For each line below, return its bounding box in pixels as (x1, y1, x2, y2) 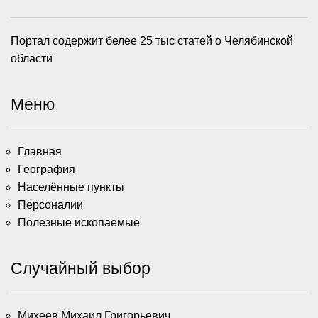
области (11, 52, 53, 65)
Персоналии (18, 198, 83, 211)
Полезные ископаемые (18, 216, 140, 229)
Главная (18, 145, 62, 158)
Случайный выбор (11, 258, 150, 278)
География (18, 163, 75, 175)
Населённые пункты (18, 180, 124, 193)
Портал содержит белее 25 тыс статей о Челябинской (11, 34, 293, 47)
